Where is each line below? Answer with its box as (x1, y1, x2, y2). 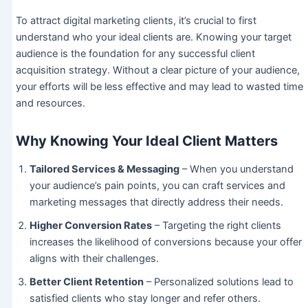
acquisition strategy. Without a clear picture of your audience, (15, 64, 300, 77)
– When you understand (179, 163, 294, 176)
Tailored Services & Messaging (29, 163, 179, 176)
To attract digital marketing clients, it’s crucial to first (15, 14, 256, 27)
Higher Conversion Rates (29, 219, 152, 232)
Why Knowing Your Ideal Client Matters (15, 133, 278, 150)
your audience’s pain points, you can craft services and (29, 179, 285, 192)
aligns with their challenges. (29, 252, 159, 265)
